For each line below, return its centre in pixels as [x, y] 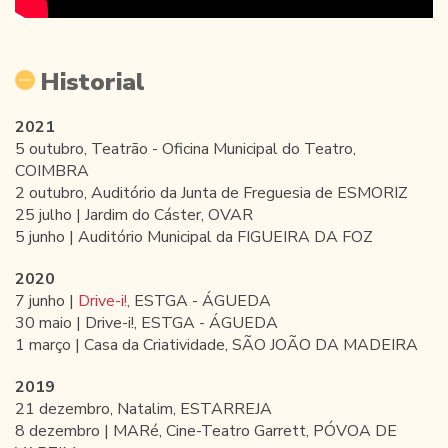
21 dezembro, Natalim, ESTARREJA [143, 408]
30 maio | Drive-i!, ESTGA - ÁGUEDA [146, 322]
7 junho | [46, 300]
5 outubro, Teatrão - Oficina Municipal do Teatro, [185, 148]
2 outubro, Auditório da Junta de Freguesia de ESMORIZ [211, 192]
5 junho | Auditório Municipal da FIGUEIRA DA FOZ [194, 236]
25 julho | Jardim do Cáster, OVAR [134, 214]
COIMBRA [52, 170]
